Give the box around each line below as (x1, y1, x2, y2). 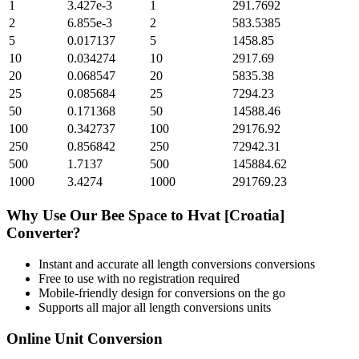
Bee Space (101, 207, 167, 224)
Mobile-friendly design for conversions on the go (38, 285, 285, 300)
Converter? (6, 224, 81, 242)
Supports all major (38, 300, 134, 314)
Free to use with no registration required (38, 271, 240, 285)
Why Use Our (6, 207, 101, 224)
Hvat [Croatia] (188, 207, 284, 224)
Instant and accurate (38, 256, 142, 271)
